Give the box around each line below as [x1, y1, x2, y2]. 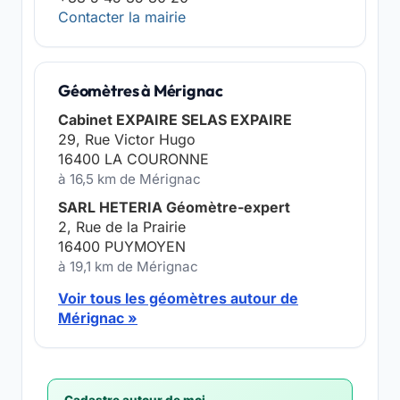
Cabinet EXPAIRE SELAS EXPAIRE [58, 111, 292, 129]
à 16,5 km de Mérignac [58, 171, 201, 187]
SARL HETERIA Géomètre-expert [58, 198, 290, 216]
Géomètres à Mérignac [58, 80, 223, 101]
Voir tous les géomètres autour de [58, 289, 298, 307]
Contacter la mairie [58, 8, 186, 26]
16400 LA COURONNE [58, 150, 209, 168]
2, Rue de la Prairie [58, 218, 186, 236]
